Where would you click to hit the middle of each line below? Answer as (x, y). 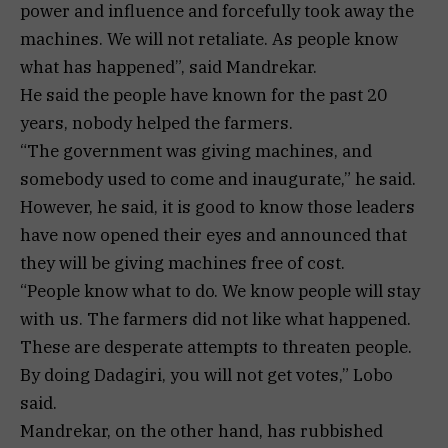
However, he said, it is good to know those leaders (217, 207)
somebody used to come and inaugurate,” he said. (218, 179)
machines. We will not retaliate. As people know (209, 39)
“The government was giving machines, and (196, 151)
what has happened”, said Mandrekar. (168, 67)
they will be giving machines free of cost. (182, 263)
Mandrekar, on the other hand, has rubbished (201, 431)
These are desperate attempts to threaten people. (216, 347)
